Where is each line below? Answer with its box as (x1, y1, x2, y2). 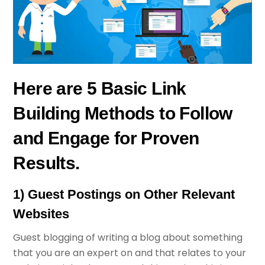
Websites (13, 206, 70, 221)
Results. (13, 153, 80, 173)
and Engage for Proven (13, 128, 199, 148)
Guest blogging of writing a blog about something (13, 230, 243, 244)
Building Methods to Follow (13, 103, 232, 123)
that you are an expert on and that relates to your (13, 245, 247, 260)
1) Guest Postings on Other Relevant (13, 186, 235, 202)
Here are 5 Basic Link (13, 78, 186, 98)
